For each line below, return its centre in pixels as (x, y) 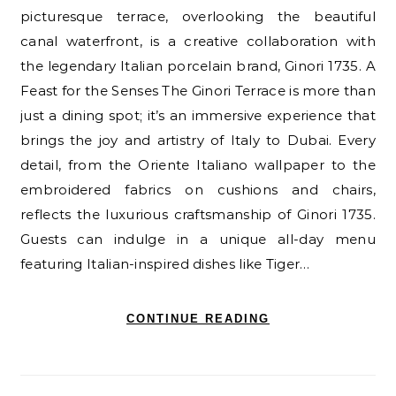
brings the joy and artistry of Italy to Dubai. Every (198, 141)
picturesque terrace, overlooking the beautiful (198, 17)
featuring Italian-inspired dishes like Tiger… (165, 264)
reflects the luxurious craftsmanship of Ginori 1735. (198, 215)
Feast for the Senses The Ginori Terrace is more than (198, 91)
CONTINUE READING (198, 319)
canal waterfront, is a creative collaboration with (198, 42)
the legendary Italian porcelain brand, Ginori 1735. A (198, 66)
